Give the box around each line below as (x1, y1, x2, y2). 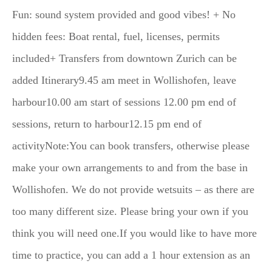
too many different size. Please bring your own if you (12, 205, 248, 217)
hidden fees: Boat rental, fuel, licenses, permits (12, 30, 220, 42)
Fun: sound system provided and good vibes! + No (12, 8, 236, 21)
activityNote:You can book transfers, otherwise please (12, 139, 250, 152)
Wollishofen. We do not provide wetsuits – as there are (12, 183, 254, 195)
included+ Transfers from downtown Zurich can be (12, 52, 237, 64)
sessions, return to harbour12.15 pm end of (12, 117, 202, 130)
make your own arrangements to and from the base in (12, 161, 248, 174)
